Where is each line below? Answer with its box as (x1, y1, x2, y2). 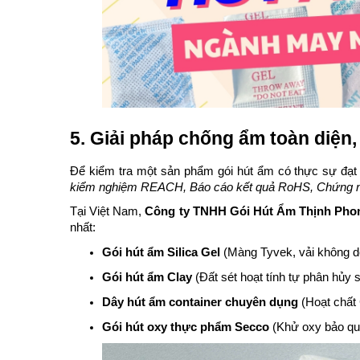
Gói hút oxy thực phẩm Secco (102, 321, 269, 333)
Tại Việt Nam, (70, 205, 145, 218)
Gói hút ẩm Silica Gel (102, 246, 220, 259)
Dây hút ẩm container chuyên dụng (102, 296, 298, 309)
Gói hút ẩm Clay (102, 271, 192, 284)
